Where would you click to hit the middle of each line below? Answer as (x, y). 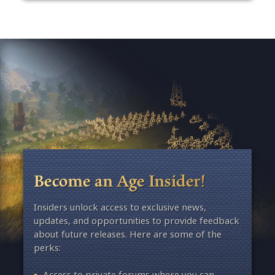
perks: (47, 247)
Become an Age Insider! (119, 180)
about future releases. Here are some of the (127, 234)
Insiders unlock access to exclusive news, (120, 207)
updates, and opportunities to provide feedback (136, 220)
